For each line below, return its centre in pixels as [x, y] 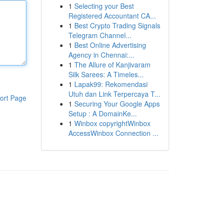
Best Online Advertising [110, 45]
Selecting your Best [104, 6]
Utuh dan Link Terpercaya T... [114, 94]
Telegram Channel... [100, 35]
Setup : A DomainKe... [102, 113]
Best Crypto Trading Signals [117, 25]
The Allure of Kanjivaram [112, 65]
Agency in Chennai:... [101, 55]
